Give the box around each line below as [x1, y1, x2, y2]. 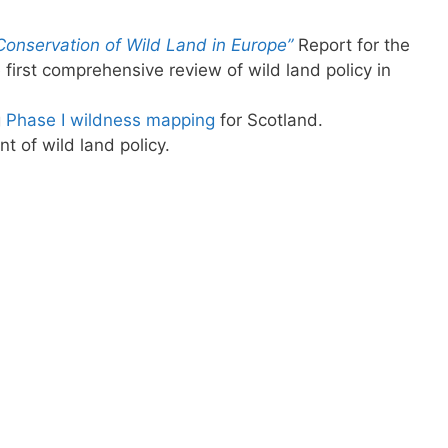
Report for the [298, 34, 410, 55]
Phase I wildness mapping [6, 109, 220, 130]
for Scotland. [220, 109, 323, 130]
